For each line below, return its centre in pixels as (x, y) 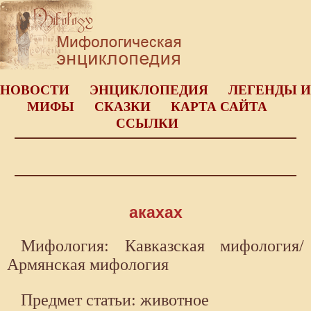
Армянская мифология (88, 265)
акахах (155, 213)
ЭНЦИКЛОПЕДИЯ (149, 90)
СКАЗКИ (122, 107)
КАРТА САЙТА (219, 107)
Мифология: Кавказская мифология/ (162, 246)
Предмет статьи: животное (115, 300)
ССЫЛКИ (147, 123)
